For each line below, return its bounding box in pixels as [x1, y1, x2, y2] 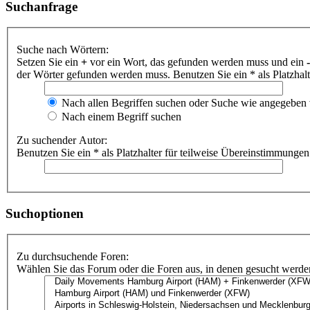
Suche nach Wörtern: [17, 44, 109, 55]
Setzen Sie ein [17, 56, 81, 68]
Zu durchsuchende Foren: [17, 250, 129, 263]
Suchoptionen [6, 206, 84, 221]
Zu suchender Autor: [17, 134, 107, 146]
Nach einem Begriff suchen [59, 111, 181, 122]
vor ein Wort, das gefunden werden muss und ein [87, 56, 307, 68]
